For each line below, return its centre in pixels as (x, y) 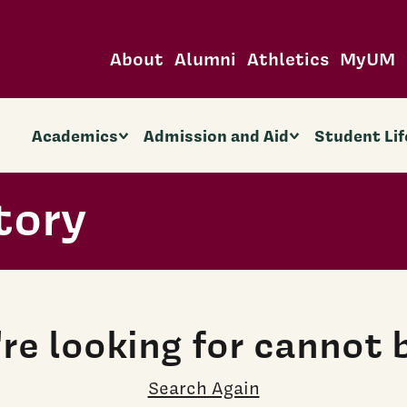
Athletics (288, 58)
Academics (74, 135)
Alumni (205, 58)
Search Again (203, 387)
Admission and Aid (217, 135)
